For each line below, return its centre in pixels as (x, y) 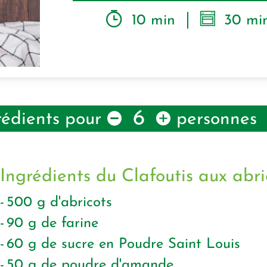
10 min (153, 20)
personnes (216, 120)
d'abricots (81, 203)
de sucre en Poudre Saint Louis (141, 245)
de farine (70, 224)
